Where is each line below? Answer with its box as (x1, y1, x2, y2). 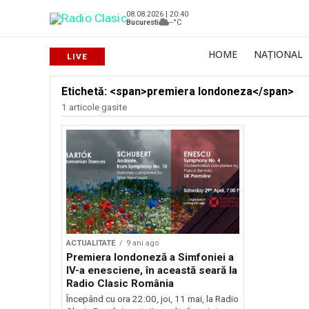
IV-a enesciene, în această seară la (66, 263, 237, 277)
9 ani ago (126, 238, 159, 248)
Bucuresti (126, 17, 159, 27)
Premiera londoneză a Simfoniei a (66, 250, 234, 263)
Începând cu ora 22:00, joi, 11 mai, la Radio (66, 293, 239, 304)
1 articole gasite (61, 102, 127, 112)
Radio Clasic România (66, 277, 174, 290)
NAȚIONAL (254, 48, 303, 61)
